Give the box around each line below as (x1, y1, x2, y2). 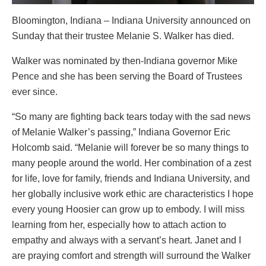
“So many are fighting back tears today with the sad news (12, 112, 251, 122)
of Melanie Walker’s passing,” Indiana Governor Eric (12, 127, 230, 138)
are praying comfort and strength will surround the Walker (12, 251, 251, 261)
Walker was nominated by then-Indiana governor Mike (12, 56, 237, 66)
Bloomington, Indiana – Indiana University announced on (12, 15, 251, 26)
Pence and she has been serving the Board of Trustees (12, 71, 242, 82)
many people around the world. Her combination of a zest (12, 158, 251, 169)
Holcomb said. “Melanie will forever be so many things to (12, 142, 249, 153)
